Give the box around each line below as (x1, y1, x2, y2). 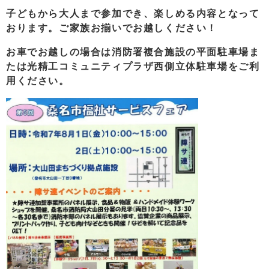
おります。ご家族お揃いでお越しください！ (6, 22, 218, 33)
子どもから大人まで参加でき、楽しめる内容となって (6, 8, 260, 19)
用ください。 (6, 75, 70, 86)
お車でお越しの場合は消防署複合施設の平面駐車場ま (6, 46, 260, 57)
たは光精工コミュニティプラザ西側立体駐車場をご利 (6, 61, 260, 71)
